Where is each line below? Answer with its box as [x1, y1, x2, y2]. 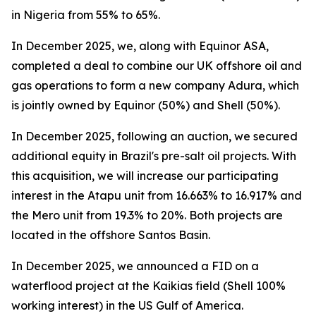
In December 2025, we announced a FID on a [11, 259, 259, 273]
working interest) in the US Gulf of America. [11, 298, 243, 312]
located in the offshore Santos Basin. [11, 228, 210, 242]
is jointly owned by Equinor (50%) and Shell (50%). [11, 98, 280, 112]
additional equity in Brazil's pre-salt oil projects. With [11, 149, 296, 163]
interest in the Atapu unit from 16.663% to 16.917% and [11, 188, 302, 202]
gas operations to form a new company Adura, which [11, 78, 299, 92]
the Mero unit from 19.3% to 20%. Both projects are [11, 208, 283, 222]
